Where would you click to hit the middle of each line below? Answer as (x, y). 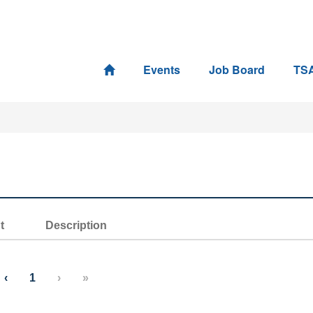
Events (162, 70)
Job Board (237, 70)
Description (76, 225)
